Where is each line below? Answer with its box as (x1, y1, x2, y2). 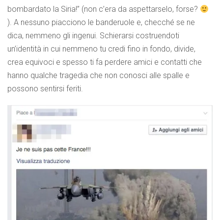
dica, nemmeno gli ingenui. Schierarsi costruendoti (7, 31, 179, 41)
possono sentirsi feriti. (7, 84, 83, 94)
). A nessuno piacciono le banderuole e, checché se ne (7, 18, 195, 27)
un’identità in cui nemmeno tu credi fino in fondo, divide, (7, 44, 195, 54)
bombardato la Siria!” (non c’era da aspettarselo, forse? (7, 4, 200, 14)
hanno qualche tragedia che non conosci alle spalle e (7, 71, 190, 81)
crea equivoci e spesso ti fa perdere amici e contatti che (7, 57, 202, 67)
